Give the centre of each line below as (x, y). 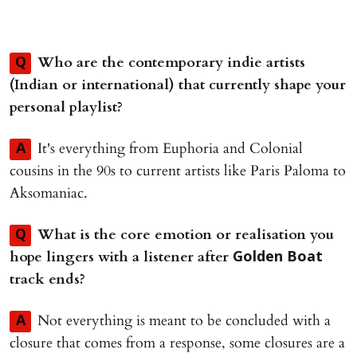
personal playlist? (68, 107)
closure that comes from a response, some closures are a (177, 343)
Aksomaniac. (49, 193)
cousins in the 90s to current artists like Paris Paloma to (178, 171)
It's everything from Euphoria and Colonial (170, 149)
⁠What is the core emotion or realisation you (186, 235)
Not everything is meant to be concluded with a (184, 321)
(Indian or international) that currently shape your (178, 85)
